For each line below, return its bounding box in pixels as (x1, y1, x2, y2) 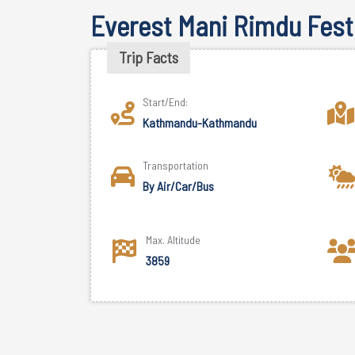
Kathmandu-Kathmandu (143, 115, 257, 130)
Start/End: (143, 95, 188, 109)
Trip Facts (119, 48, 178, 67)
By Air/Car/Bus (143, 178, 214, 193)
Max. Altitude (146, 232, 200, 246)
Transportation (143, 158, 208, 172)
